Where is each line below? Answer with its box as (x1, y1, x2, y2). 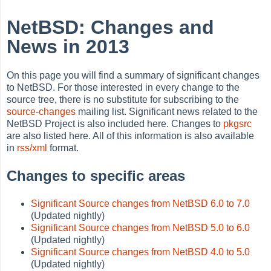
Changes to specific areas (7, 167, 186, 184)
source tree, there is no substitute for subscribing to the (7, 94, 240, 105)
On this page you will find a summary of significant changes (7, 70, 260, 80)
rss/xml (17, 142, 48, 153)
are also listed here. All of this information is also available (7, 130, 255, 141)
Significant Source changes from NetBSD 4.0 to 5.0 (31, 246, 250, 257)
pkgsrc (223, 118, 252, 129)
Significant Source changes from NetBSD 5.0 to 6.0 (31, 222, 250, 233)
